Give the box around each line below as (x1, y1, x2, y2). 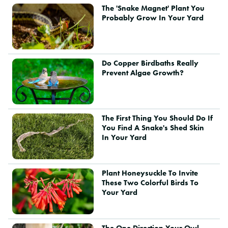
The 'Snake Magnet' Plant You (101, 3, 205, 13)
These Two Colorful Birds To (101, 177, 198, 188)
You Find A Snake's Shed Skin (101, 122, 204, 133)
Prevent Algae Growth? (101, 67, 184, 78)
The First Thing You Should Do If (101, 112, 213, 123)
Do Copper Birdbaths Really (101, 58, 198, 68)
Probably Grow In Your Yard (101, 12, 204, 23)
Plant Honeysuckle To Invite (101, 167, 198, 178)
